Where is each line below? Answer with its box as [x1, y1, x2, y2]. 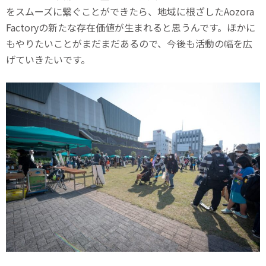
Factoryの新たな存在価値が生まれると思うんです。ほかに [6, 20, 255, 34]
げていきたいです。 [6, 52, 90, 66]
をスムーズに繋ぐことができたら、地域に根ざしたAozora [6, 4, 254, 18]
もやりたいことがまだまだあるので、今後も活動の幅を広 [6, 36, 252, 50]
